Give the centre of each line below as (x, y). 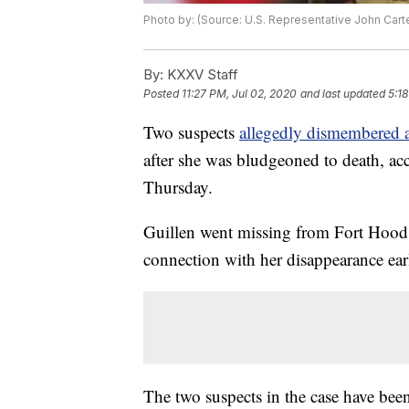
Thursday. (178, 187)
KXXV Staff (201, 75)
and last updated (343, 94)
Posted (163, 94)
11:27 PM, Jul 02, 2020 (239, 94)
